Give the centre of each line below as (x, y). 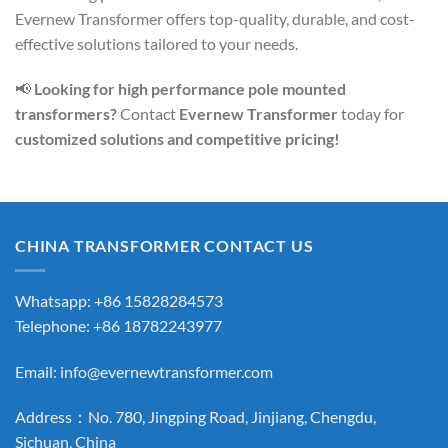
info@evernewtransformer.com (166, 371)
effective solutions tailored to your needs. (156, 43)
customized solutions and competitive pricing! (177, 139)
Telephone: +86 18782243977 (118, 325)
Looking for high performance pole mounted (190, 89)
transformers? (66, 114)
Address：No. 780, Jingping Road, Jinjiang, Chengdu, (195, 417)
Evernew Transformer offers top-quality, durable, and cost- (215, 18)
